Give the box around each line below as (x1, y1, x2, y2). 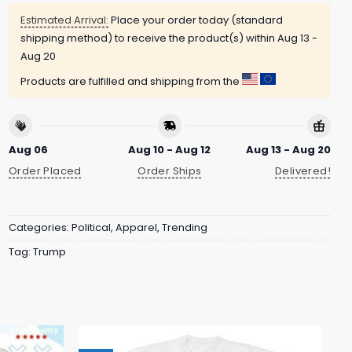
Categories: (9, 221, 71, 235)
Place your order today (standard (108, 12, 283, 27)
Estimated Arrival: (20, 12, 108, 27)
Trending (162, 221, 207, 235)
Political (71, 221, 111, 235)
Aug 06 (9, 142, 48, 158)
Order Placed (9, 163, 82, 178)
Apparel (115, 221, 157, 235)
